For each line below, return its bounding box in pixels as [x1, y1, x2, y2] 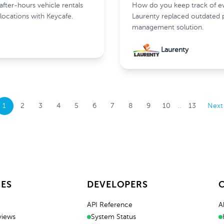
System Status [91, 213, 136, 220]
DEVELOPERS [87, 180, 148, 189]
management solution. [132, 24, 203, 31]
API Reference [87, 201, 132, 208]
